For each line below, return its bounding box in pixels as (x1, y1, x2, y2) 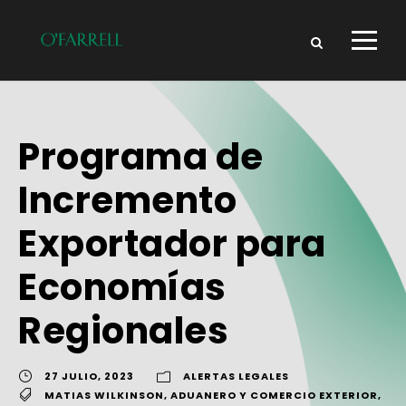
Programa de (18, 131, 264, 183)
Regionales (18, 305, 228, 357)
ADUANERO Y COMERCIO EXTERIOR (170, 388, 378, 403)
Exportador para (18, 218, 326, 270)
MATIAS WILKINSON (44, 388, 164, 403)
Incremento (18, 175, 237, 227)
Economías (18, 262, 227, 314)
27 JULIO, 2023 (44, 369, 134, 384)
